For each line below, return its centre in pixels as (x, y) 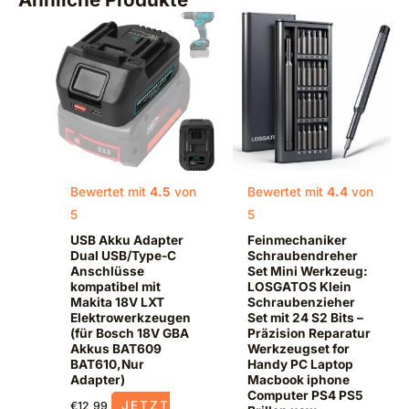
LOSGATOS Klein (299, 286)
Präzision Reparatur (309, 333)
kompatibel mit (116, 286)
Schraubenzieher (301, 302)
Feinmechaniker (297, 240)
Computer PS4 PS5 (305, 395)
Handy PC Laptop (300, 364)
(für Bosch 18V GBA (130, 333)
